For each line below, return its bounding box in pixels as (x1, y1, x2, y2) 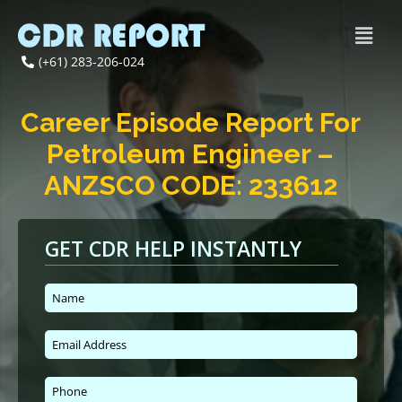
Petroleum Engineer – (47, 138, 335, 170)
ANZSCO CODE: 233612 (43, 170, 337, 202)
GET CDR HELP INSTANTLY (45, 234, 301, 264)
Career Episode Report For (20, 107, 361, 139)
